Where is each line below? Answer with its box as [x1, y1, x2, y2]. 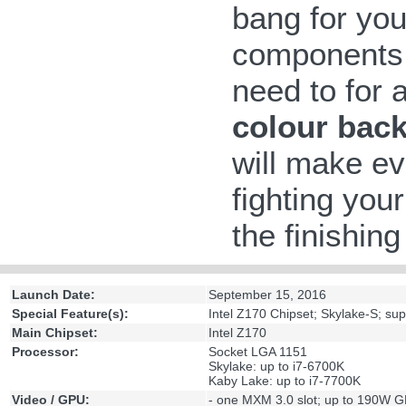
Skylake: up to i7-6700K [208, 359, 344, 374]
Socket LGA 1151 [208, 344, 307, 360]
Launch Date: [12, 287, 95, 303]
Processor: [12, 344, 79, 360]
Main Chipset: [12, 325, 98, 341]
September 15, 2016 [208, 287, 326, 303]
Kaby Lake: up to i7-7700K [208, 373, 361, 389]
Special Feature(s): [12, 306, 129, 322]
